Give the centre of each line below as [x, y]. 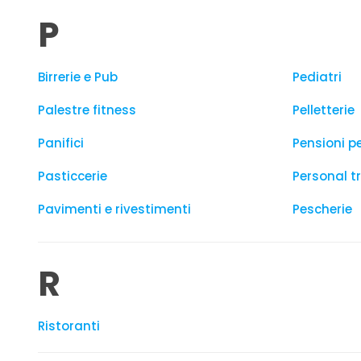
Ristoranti [69, 326]
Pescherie [322, 209]
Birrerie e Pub [78, 77]
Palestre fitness [87, 110]
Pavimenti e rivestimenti [114, 209]
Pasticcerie [73, 176]
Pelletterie [324, 110]
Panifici [61, 143]
